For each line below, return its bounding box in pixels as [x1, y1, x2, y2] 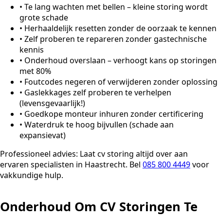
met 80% [19, 65, 51, 76]
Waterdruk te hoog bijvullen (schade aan [24, 119, 174, 130]
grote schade [19, 12, 68, 23]
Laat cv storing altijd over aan [78, 148, 188, 159]
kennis [19, 44, 44, 55]
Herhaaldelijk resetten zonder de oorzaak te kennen [24, 22, 217, 34]
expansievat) [19, 129, 66, 141]
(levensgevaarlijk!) [19, 97, 85, 109]
